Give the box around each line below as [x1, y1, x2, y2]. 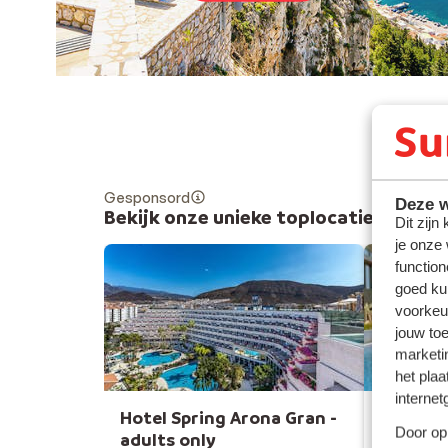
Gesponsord [104, 188, 190, 206]
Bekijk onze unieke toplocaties [104, 204, 384, 229]
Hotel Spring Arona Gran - [120, 406, 337, 428]
